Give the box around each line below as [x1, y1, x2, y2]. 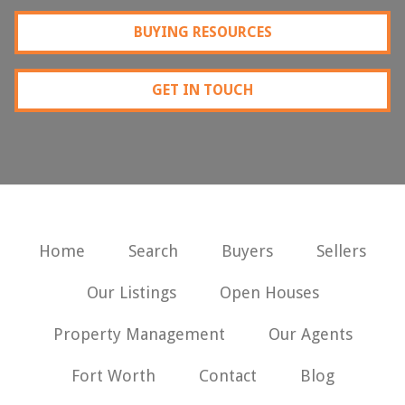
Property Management [52, 324, 225, 344]
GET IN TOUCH [152, 80, 253, 99]
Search [128, 240, 178, 260]
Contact [198, 365, 257, 385]
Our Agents [268, 324, 353, 344]
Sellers [316, 240, 366, 260]
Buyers [221, 240, 273, 260]
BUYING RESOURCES [133, 23, 272, 41]
